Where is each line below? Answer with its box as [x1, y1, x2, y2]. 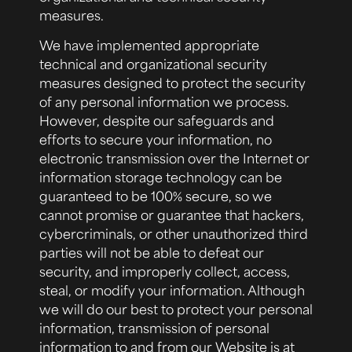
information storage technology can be [39, 168, 282, 186]
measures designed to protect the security [39, 74, 306, 92]
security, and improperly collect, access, [39, 262, 290, 280]
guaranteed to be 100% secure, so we [39, 187, 272, 205]
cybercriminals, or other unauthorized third [39, 225, 308, 243]
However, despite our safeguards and [39, 112, 274, 130]
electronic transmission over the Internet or [39, 149, 310, 167]
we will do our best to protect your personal [39, 300, 313, 318]
